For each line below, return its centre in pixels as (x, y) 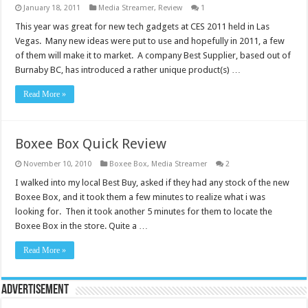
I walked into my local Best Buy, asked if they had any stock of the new (153, 183)
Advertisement (35, 290)
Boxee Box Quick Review (91, 144)
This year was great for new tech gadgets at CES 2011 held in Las (143, 27)
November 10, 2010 (58, 164)
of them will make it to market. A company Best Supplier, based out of (153, 56)
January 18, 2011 (52, 8)
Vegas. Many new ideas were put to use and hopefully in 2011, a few (150, 41)
